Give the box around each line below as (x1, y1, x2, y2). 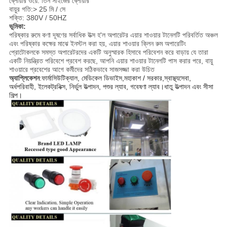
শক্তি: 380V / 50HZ (9, 14, 67, 22)
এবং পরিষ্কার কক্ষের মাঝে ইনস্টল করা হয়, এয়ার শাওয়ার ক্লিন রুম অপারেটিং (9, 40, 186, 48)
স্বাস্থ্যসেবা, (164, 74, 191, 83)
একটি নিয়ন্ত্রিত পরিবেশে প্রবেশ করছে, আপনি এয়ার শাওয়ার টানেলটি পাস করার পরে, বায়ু (9, 57, 213, 65)
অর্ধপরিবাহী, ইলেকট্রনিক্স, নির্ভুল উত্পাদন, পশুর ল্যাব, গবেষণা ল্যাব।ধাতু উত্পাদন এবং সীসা (9, 83, 213, 91)
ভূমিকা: (9, 22, 26, 31)
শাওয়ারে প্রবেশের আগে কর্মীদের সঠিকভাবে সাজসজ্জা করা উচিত (9, 65, 155, 74)
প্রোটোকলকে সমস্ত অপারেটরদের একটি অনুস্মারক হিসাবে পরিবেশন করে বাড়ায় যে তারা (9, 48, 208, 57)
